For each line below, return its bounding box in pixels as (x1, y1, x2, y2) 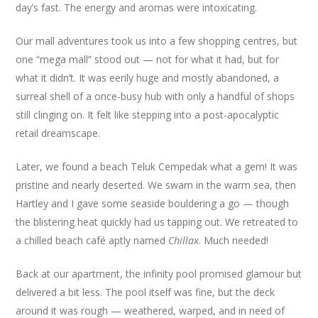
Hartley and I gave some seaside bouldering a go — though (16, 197, 290, 210)
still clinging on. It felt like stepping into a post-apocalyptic (16, 108, 280, 121)
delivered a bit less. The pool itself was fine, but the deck (16, 285, 275, 299)
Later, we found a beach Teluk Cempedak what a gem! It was (16, 160, 298, 173)
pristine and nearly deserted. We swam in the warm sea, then (16, 178, 297, 192)
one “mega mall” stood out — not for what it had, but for (16, 53, 280, 66)
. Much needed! (199, 234, 269, 247)
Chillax (168, 234, 199, 247)
